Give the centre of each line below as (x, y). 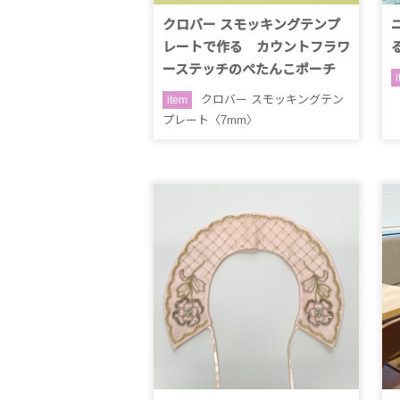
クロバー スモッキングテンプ (251, 25)
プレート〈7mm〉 (210, 120)
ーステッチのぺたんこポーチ (249, 69)
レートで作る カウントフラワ (256, 47)
